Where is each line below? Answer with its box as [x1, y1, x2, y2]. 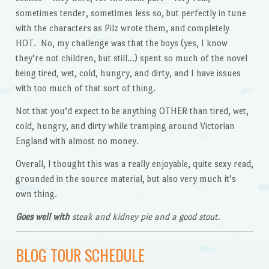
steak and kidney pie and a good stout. [69, 211, 220, 222]
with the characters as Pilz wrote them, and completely [15, 23, 229, 34]
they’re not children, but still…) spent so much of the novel [15, 53, 247, 64]
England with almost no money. [15, 135, 139, 146]
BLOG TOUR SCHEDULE [15, 243, 145, 266]
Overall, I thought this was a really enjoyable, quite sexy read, [15, 158, 253, 169]
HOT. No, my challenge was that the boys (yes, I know [15, 38, 228, 49]
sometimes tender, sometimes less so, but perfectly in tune [15, 8, 246, 19]
